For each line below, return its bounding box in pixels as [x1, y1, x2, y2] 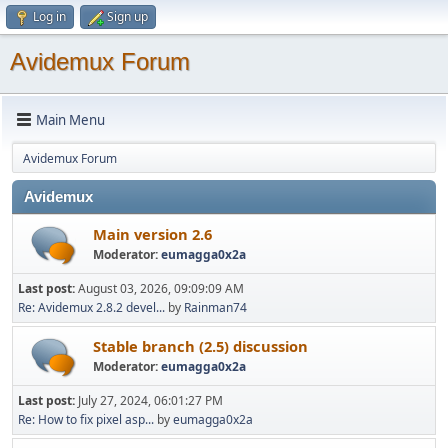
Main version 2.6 [93, 223, 212, 244]
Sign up [107, 8, 148, 25]
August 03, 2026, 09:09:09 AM [78, 280, 244, 297]
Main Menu [36, 110, 105, 129]
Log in [33, 8, 66, 25]
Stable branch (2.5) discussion [93, 335, 308, 356]
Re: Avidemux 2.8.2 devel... [18, 299, 165, 316]
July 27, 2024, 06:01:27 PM [78, 392, 223, 409]
